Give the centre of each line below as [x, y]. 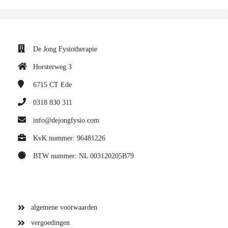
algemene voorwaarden [64, 208]
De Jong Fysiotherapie [65, 49]
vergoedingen [50, 223]
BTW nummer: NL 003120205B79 [83, 156]
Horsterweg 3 [52, 67]
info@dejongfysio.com [66, 121]
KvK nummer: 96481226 [69, 138]
